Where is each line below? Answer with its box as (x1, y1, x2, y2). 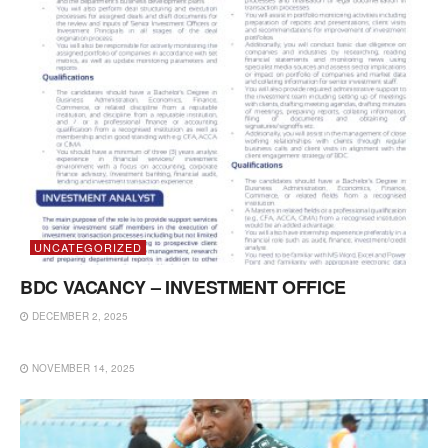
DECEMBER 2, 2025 (29, 308, 128, 323)
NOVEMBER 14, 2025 (29, 360, 135, 375)
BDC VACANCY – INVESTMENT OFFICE (20, 273, 346, 300)
